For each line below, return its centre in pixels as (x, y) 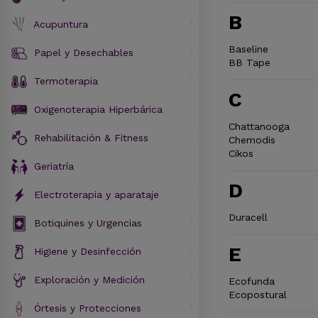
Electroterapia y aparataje (97, 194)
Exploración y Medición (89, 279)
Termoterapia (66, 81)
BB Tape (249, 62)
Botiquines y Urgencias (88, 223)
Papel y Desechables (84, 52)
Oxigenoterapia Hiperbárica (98, 109)
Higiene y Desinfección (88, 251)
